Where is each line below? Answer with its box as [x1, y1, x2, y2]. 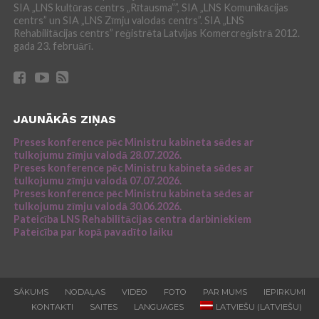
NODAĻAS [64, 287, 105, 298]
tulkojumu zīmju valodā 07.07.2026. [13, 174, 182, 187]
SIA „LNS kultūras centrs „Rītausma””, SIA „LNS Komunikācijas [13, 1, 288, 14]
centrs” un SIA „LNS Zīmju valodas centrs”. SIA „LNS [13, 14, 244, 27]
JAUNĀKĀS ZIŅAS [13, 113, 116, 127]
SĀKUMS [13, 287, 48, 298]
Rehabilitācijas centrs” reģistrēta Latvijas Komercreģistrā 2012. [13, 27, 300, 40]
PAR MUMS [202, 287, 247, 298]
